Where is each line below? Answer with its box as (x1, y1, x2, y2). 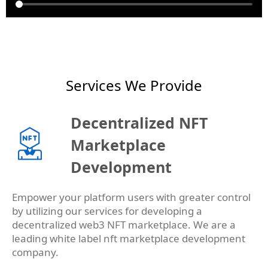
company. (12, 245, 59, 260)
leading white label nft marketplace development (12, 232, 245, 246)
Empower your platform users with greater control (12, 190, 251, 205)
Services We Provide (66, 75, 202, 96)
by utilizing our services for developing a (12, 204, 202, 218)
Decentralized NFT (71, 112, 208, 133)
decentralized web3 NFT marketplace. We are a (12, 218, 236, 232)
